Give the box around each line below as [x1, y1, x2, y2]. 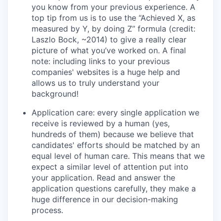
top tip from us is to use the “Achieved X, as [32, 12, 195, 23]
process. [32, 205, 63, 215]
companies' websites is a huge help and [32, 67, 180, 77]
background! [32, 88, 78, 99]
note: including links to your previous [32, 56, 170, 66]
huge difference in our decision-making [32, 194, 178, 204]
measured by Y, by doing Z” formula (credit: [32, 23, 195, 34]
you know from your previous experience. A [32, 1, 195, 12]
